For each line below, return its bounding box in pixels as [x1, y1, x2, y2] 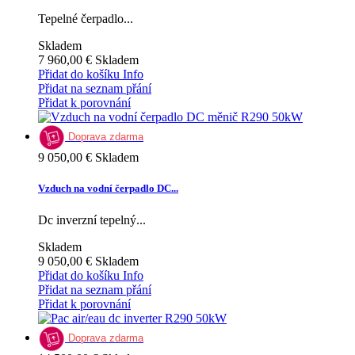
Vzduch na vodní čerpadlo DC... [38, 182, 178, 195]
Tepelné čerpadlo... [38, 12, 133, 26]
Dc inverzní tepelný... [38, 212, 146, 227]
